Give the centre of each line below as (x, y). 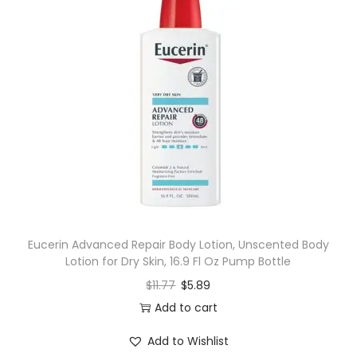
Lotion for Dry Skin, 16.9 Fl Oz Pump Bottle (178, 262)
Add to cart (186, 308)
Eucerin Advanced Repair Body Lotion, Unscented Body (178, 245)
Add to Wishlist (188, 341)
